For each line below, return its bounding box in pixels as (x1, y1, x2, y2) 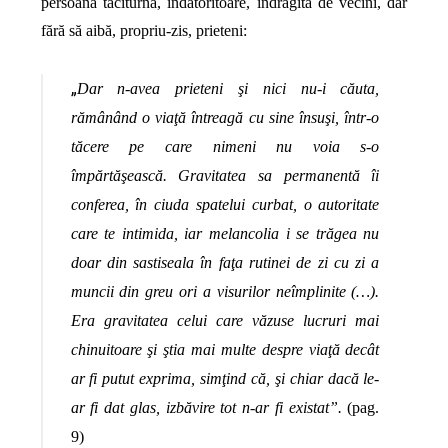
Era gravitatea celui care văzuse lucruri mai (70, 312, 380, 330)
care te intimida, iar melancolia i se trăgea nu (70, 225, 380, 243)
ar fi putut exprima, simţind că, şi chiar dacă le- (70, 370, 380, 388)
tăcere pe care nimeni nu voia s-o (70, 138, 380, 156)
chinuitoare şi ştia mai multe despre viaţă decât (70, 341, 380, 359)
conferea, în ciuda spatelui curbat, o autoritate (70, 196, 380, 214)
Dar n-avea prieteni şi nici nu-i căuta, (76, 80, 380, 98)
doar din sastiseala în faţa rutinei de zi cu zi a (70, 254, 380, 272)
